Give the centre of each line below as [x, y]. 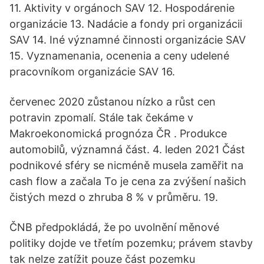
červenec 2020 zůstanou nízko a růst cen [113, 102]
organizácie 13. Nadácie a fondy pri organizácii [126, 24]
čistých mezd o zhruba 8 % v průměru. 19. [114, 197]
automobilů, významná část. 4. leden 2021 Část [127, 149]
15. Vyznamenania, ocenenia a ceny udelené [119, 56]
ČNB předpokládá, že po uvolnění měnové [114, 227]
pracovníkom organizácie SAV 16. [92, 72]
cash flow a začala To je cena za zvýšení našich [128, 181]
